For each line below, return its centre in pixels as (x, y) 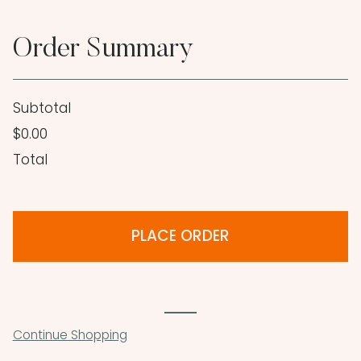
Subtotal (41, 108)
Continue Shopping (70, 335)
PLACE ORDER (180, 236)
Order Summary (103, 50)
